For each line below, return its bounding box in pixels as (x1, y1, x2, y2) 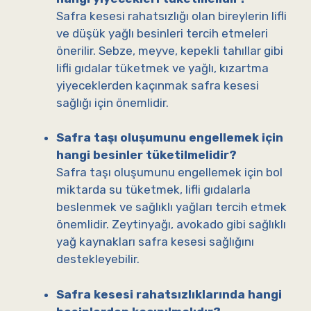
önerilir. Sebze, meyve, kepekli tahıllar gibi (56, 43, 283, 58)
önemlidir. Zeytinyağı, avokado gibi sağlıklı (56, 217, 286, 232)
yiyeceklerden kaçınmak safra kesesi (56, 78, 259, 92)
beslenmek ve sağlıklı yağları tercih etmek (56, 200, 287, 215)
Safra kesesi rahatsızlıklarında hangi (56, 287, 282, 301)
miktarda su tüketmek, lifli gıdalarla (56, 183, 251, 197)
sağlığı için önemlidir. (56, 95, 169, 110)
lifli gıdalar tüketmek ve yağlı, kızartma (56, 60, 269, 75)
